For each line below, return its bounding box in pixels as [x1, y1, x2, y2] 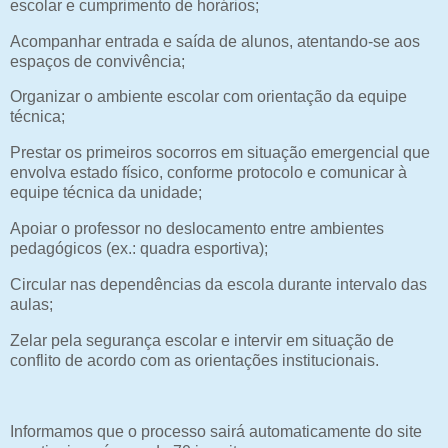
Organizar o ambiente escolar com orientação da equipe [10, 88, 407, 106]
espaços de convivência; [10, 52, 189, 70]
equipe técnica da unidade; [10, 184, 206, 202]
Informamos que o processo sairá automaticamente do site [10, 423, 422, 441]
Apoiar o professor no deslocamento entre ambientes [10, 220, 384, 237]
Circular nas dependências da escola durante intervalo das [10, 275, 427, 293]
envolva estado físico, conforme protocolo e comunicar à [10, 164, 407, 182]
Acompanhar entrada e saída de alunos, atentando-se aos [10, 32, 420, 50]
